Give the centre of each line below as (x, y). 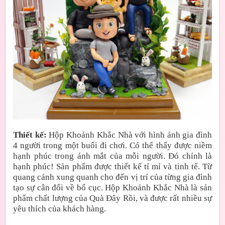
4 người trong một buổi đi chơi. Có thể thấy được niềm (113, 145)
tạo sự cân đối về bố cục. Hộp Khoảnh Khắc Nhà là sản (113, 187)
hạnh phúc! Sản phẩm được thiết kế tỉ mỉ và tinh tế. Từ (113, 166)
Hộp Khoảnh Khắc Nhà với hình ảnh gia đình (131, 135)
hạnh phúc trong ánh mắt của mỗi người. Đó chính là (113, 156)
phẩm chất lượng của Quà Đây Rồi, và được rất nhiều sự (113, 198)
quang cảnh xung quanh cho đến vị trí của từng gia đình (113, 177)
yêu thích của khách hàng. (60, 208)
